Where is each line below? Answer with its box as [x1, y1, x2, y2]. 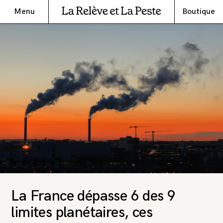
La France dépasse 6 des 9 [11, 187, 176, 205]
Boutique [182, 7, 216, 16]
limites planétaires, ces [11, 204, 152, 222]
